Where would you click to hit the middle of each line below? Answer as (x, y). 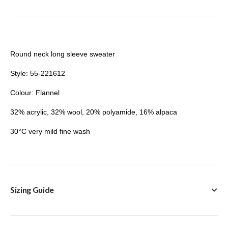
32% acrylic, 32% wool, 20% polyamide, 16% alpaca (94, 112)
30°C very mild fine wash (50, 131)
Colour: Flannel (35, 92)
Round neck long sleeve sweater (63, 54)
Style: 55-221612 (38, 73)
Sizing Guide (32, 189)
